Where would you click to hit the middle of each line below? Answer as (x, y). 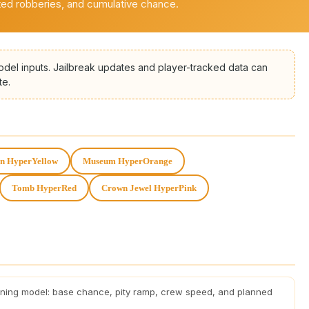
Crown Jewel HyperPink (149, 188)
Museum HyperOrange (128, 161)
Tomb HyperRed (44, 188)
